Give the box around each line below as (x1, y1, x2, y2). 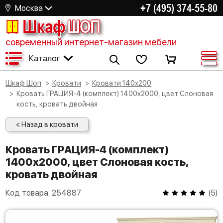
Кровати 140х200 (96, 79, 151, 87)
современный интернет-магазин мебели (5, 37, 177, 47)
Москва (15, 3, 43, 13)
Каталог (28, 53, 60, 63)
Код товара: (5, 188, 52, 198)
